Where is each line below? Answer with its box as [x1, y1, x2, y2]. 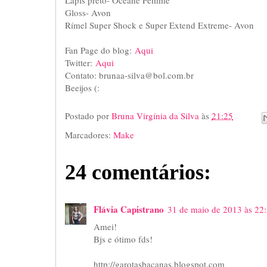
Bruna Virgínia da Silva [111, 110, 201, 122]
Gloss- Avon [65, 6, 111, 18]
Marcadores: [65, 128, 113, 141]
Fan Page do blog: [65, 44, 135, 56]
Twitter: [65, 56, 95, 69]
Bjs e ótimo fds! [94, 232, 153, 245]
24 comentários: [65, 160, 211, 184]
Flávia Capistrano [94, 202, 164, 216]
